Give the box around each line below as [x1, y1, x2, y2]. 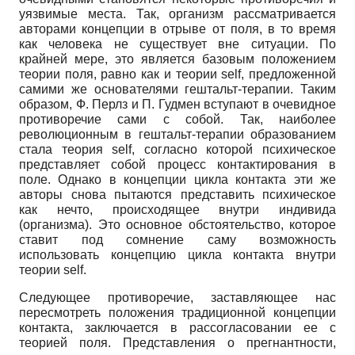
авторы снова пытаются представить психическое [19, 187, 336, 201]
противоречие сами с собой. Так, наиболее [19, 112, 336, 126]
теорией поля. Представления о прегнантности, [19, 335, 336, 349]
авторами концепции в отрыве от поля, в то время [19, 21, 336, 36]
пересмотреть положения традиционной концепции [19, 305, 336, 319]
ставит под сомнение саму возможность [19, 232, 336, 246]
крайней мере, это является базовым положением [19, 52, 336, 66]
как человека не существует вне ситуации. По [19, 36, 336, 51]
